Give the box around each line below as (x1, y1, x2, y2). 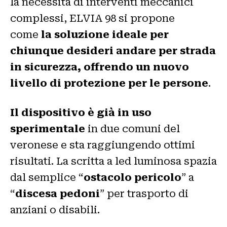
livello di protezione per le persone (10, 77, 208, 89)
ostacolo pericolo (84, 171, 181, 183)
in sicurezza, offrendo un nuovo (10, 60, 189, 73)
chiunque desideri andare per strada (10, 44, 216, 57)
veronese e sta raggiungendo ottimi (10, 138, 195, 151)
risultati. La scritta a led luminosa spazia (10, 155, 217, 167)
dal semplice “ (10, 171, 84, 183)
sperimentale (10, 122, 85, 135)
